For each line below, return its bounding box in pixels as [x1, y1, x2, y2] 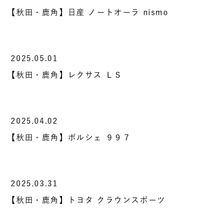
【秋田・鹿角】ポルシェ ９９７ [7, 133, 131, 141]
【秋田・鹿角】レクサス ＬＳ [7, 71, 123, 79]
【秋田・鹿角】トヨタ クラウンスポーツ [7, 196, 166, 204]
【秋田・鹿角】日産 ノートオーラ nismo [7, 8, 169, 16]
